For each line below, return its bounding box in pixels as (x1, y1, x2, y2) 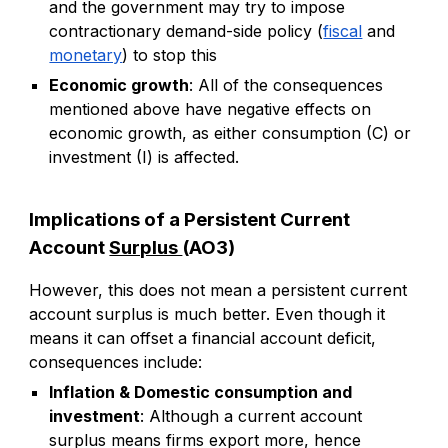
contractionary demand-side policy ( (49, 21, 324, 42)
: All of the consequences (189, 75, 384, 96)
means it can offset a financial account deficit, (29, 328, 377, 349)
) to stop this (122, 45, 218, 66)
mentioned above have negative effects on (49, 99, 372, 120)
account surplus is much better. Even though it (29, 304, 386, 325)
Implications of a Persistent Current (29, 208, 351, 232)
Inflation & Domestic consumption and (49, 382, 353, 403)
